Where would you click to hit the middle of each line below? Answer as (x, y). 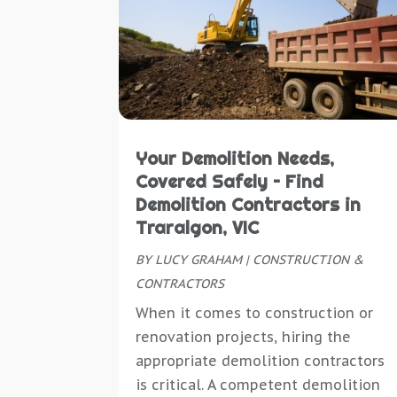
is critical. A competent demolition (258, 385)
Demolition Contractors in (249, 204)
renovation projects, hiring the (244, 337)
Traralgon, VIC (198, 227)
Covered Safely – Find (230, 181)
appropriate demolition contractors (261, 361)
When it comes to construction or (255, 313)
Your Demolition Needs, (235, 158)
